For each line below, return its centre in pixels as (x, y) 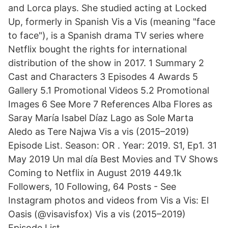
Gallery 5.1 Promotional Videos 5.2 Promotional (109, 90)
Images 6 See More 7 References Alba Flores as (110, 104)
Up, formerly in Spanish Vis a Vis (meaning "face (112, 22)
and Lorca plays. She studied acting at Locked (107, 8)
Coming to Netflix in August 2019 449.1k (95, 173)
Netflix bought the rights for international (97, 49)
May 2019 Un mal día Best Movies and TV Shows (113, 159)
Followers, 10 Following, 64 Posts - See (92, 187)
